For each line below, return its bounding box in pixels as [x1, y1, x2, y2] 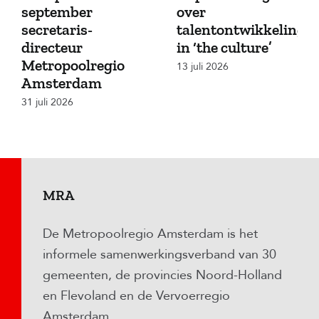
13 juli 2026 [177, 59, 229, 73]
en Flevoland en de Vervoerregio [42, 287, 230, 305]
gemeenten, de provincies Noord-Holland [42, 266, 282, 285]
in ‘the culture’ [177, 38, 272, 58]
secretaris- [21, 21, 93, 40]
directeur [21, 38, 83, 58]
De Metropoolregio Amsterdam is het [42, 225, 258, 244]
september [21, 3, 93, 22]
